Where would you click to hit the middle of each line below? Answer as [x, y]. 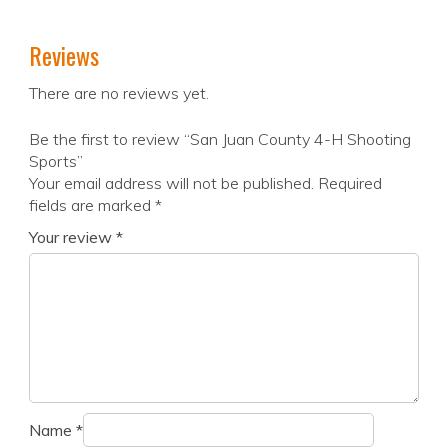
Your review [72, 237]
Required [350, 183]
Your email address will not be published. [171, 183]
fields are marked [92, 205]
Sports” [56, 161]
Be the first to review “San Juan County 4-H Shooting [220, 139]
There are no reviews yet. [119, 93]
